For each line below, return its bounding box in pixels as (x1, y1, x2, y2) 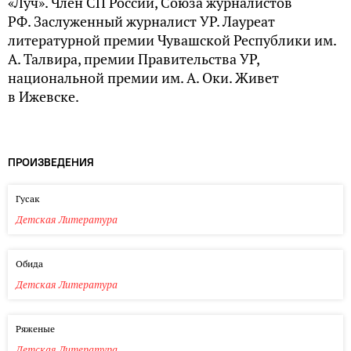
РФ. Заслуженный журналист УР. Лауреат (8, 13, 275, 31)
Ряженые (16, 322, 55, 335)
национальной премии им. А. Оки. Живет (8, 69, 279, 87)
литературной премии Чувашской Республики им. (8, 31, 336, 49)
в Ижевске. (8, 88, 79, 106)
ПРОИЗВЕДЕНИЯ (8, 154, 94, 169)
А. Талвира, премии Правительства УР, (8, 50, 259, 68)
